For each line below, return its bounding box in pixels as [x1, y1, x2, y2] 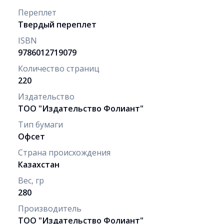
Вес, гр [18, 174, 44, 186]
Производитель [18, 202, 81, 214]
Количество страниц [18, 62, 99, 74]
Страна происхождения [18, 146, 110, 158]
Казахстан [18, 158, 59, 170]
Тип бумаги [18, 118, 63, 130]
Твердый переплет [18, 18, 96, 30]
